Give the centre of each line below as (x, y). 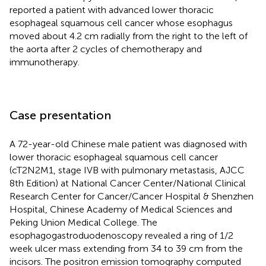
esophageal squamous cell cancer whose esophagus (121, 23)
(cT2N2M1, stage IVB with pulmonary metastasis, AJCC (127, 170)
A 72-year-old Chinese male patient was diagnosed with (128, 144)
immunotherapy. (45, 62)
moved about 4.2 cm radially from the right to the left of (129, 36)
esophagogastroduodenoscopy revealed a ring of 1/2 (121, 235)
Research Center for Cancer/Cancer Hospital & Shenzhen (132, 196)
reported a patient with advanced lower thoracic (112, 9)
